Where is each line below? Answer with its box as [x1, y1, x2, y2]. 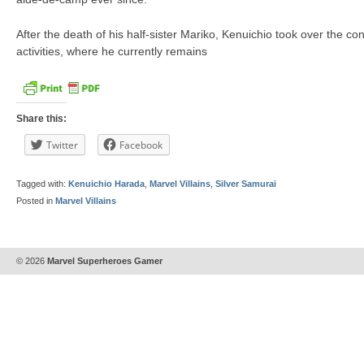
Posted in [16, 195, 55, 206]
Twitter [46, 137, 78, 152]
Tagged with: [16, 178, 68, 188]
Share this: [16, 112, 67, 124]
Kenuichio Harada [68, 178, 145, 188]
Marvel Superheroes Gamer [45, 256, 162, 266]
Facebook [119, 137, 162, 152]
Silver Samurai [215, 178, 276, 188]
